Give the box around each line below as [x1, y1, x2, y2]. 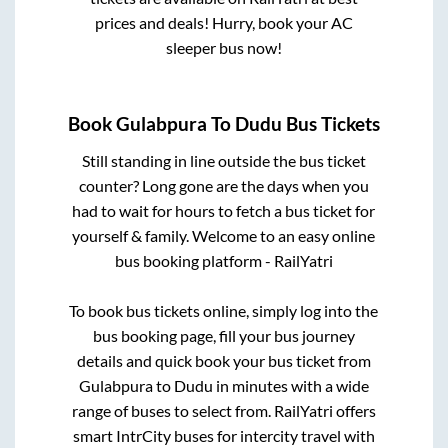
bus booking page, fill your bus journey [92, 325, 355, 345]
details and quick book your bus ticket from [76, 350, 371, 370]
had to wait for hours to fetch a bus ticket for [72, 200, 376, 220]
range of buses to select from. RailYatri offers [71, 400, 376, 420]
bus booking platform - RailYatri [114, 250, 333, 270]
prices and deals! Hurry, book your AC [94, 13, 353, 33]
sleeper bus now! [165, 38, 282, 58]
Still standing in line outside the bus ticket [81, 150, 366, 170]
